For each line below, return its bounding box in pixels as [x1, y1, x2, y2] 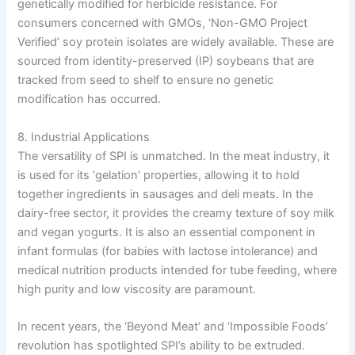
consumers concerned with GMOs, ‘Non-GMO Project [17, 16, 308, 31]
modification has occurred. [17, 92, 162, 107]
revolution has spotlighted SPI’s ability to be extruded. [17, 338, 306, 353]
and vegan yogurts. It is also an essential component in [17, 224, 316, 239]
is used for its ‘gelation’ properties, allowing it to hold [17, 167, 300, 182]
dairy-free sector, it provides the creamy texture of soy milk [17, 205, 335, 220]
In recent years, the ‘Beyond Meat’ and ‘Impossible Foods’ [17, 319, 329, 334]
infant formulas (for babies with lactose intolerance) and [17, 243, 319, 258]
